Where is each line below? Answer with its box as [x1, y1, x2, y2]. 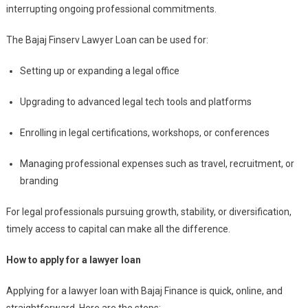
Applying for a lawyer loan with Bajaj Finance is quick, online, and [5, 285, 283, 296]
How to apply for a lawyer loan [5, 254, 141, 265]
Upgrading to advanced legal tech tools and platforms [19, 96, 252, 107]
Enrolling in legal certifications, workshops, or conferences [19, 127, 269, 138]
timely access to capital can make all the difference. [5, 223, 230, 234]
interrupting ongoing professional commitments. [5, 3, 217, 14]
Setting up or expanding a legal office [19, 65, 179, 76]
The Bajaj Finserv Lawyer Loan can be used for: [5, 34, 208, 45]
